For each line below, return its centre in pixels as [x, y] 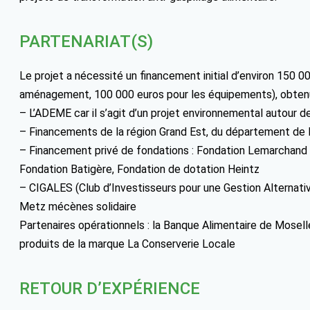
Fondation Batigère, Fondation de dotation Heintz [139, 170]
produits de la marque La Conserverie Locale [127, 244]
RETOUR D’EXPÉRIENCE [110, 289]
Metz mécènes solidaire [78, 207]
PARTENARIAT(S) [86, 42]
